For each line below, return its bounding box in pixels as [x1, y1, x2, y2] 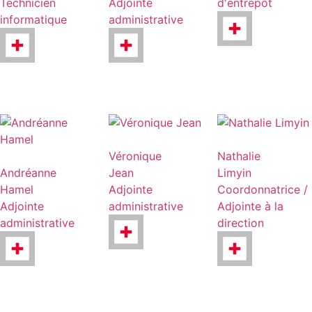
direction [217, 215, 264, 230]
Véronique [108, 148, 162, 163]
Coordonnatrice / [217, 182, 308, 196]
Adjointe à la [217, 198, 283, 213]
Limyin [217, 165, 251, 180]
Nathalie [217, 148, 260, 163]
